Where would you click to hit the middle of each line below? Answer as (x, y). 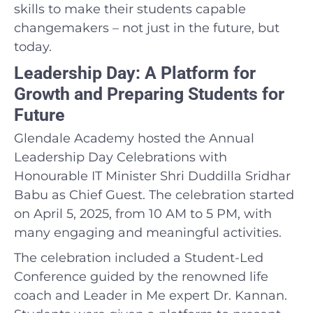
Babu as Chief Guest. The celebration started (154, 195)
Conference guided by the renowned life (141, 276)
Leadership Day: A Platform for (135, 73)
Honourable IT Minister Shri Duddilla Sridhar (152, 176)
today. (33, 46)
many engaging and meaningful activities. (148, 232)
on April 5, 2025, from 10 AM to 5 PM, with (143, 213)
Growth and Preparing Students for (149, 94)
